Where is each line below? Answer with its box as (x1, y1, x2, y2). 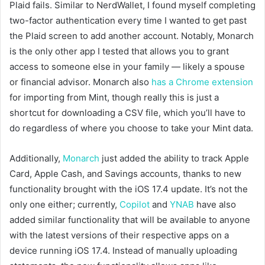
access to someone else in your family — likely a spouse (9, 60, 245, 72)
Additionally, (9, 152, 63, 164)
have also (194, 198, 236, 210)
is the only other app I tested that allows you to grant (9, 45, 229, 57)
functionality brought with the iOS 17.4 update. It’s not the (9, 183, 248, 195)
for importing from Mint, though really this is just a (9, 91, 219, 103)
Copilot (119, 198, 150, 210)
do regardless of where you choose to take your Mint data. (9, 122, 253, 134)
